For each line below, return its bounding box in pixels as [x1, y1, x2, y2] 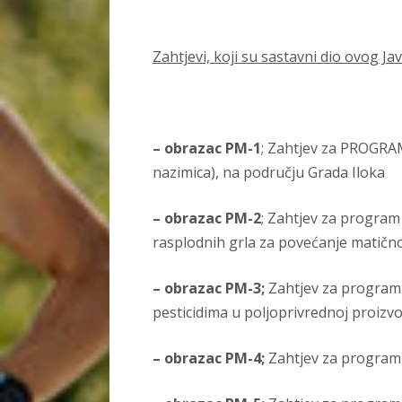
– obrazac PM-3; [153, 278, 268, 299]
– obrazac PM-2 [153, 208, 261, 229]
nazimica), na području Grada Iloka [153, 162, 389, 183]
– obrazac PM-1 [153, 138, 261, 159]
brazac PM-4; [173, 348, 268, 369]
